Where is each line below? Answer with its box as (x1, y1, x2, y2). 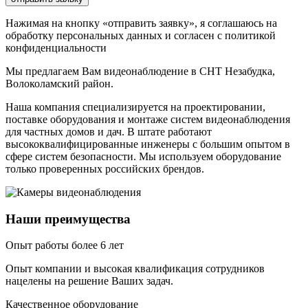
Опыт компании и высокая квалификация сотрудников (5, 263, 265, 275)
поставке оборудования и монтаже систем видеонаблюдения (5, 113, 290, 125)
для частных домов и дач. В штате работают (5, 125, 212, 137)
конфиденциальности (5, 41, 107, 54)
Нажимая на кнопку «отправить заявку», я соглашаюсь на (5, 16, 277, 29)
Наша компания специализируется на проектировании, (5, 100, 265, 113)
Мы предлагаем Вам (5, 65, 104, 77)
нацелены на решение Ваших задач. (5, 275, 173, 287)
